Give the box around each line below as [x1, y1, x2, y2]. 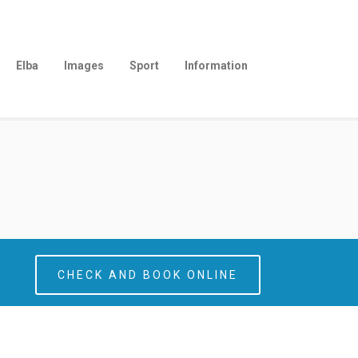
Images [64, 59, 104, 72]
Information [185, 59, 248, 72]
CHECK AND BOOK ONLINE [58, 268, 238, 281]
